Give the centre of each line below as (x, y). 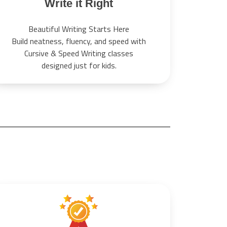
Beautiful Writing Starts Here (79, 29)
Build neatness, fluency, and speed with (79, 41)
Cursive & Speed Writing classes (79, 53)
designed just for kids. (79, 66)
